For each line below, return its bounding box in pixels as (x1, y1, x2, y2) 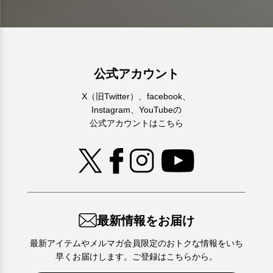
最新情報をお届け (96, 214, 194, 228)
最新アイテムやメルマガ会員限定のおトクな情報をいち (29, 238, 243, 249)
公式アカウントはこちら (89, 118, 183, 128)
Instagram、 (91, 104, 139, 115)
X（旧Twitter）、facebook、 (82, 91, 191, 101)
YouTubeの (138, 104, 182, 115)
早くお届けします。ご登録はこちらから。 (55, 252, 218, 262)
